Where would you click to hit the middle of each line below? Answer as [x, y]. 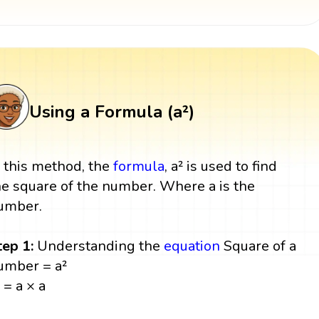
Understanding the [99, 246]
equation [192, 246]
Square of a [258, 246]
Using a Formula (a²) [111, 112]
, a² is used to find [221, 166]
